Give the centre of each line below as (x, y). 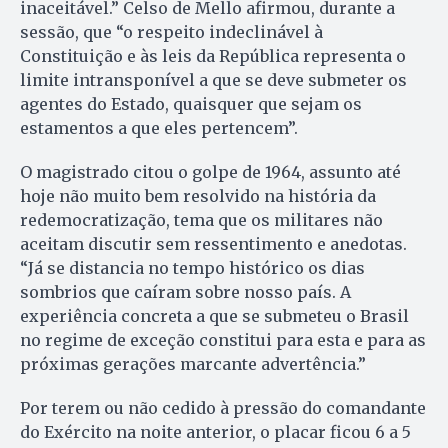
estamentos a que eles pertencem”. (159, 128)
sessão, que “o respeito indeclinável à (171, 32)
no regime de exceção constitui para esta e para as (223, 340)
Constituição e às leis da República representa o (213, 56)
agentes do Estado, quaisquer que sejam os (191, 104)
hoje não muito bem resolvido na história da (198, 196)
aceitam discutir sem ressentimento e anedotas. (213, 244)
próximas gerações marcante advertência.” (193, 364)
